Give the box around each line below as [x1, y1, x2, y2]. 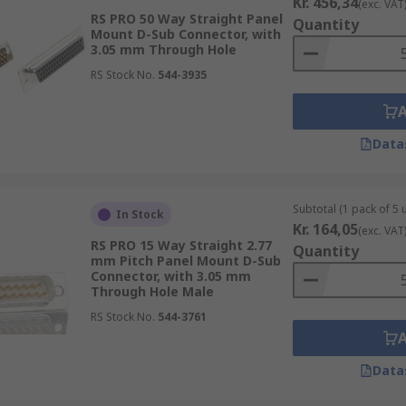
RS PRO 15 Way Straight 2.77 [90, 237, 272, 254]
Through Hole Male [90, 283, 214, 300]
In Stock [115, 207, 164, 222]
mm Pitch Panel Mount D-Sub [90, 252, 281, 269]
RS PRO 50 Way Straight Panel [90, 10, 283, 27]
